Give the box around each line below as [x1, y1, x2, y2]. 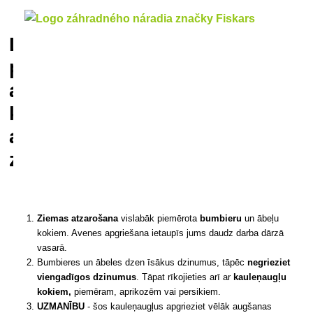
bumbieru [200, 212, 245, 224]
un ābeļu [245, 212, 279, 224]
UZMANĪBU [37, 300, 88, 312]
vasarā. [37, 242, 68, 253]
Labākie [9, 34, 84, 56]
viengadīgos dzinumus [37, 271, 137, 282]
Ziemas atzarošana [37, 212, 119, 224]
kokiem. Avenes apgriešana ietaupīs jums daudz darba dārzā [37, 227, 284, 238]
